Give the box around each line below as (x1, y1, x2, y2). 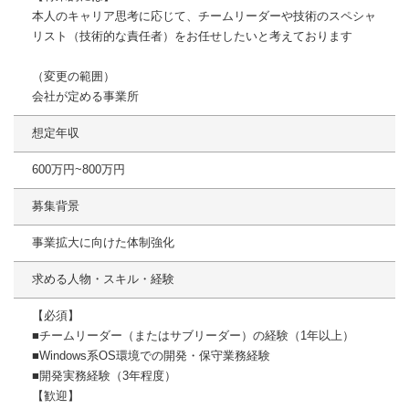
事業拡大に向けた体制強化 (32, 236, 174, 250)
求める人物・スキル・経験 (32, 272, 174, 287)
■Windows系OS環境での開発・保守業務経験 (32, 349, 270, 363)
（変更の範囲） (32, 69, 115, 84)
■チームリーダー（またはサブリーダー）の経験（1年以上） (32, 329, 354, 343)
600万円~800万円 (32, 163, 125, 177)
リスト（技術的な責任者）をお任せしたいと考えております (32, 29, 352, 44)
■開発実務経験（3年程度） (32, 369, 176, 383)
